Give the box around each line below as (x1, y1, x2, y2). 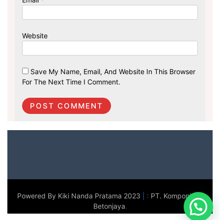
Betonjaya (93, 201, 125, 210)
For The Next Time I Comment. (22, 77, 120, 86)
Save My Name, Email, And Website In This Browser (30, 67, 195, 76)
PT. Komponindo (150, 191, 203, 200)
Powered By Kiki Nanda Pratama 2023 (17, 191, 142, 200)
